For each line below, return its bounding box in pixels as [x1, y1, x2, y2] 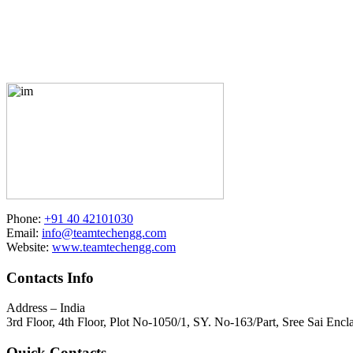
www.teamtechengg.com [52, 240, 176, 254]
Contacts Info [6, 269, 94, 286]
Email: [6, 225, 42, 240]
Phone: [6, 211, 44, 225]
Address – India [6, 301, 85, 315]
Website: [6, 240, 52, 254]
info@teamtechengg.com [42, 225, 166, 240]
